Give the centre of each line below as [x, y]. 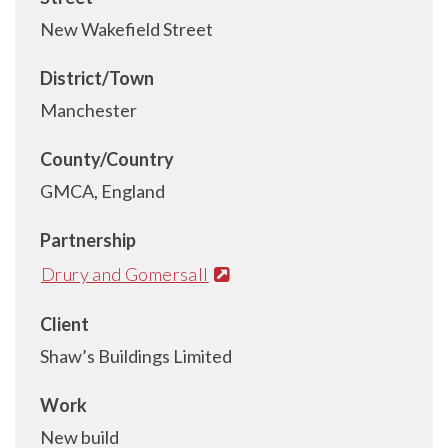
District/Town [97, 78]
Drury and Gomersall [125, 273]
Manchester [88, 110]
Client [64, 323]
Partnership [88, 240]
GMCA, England [102, 191]
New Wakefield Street [126, 29]
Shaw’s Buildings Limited [136, 355]
